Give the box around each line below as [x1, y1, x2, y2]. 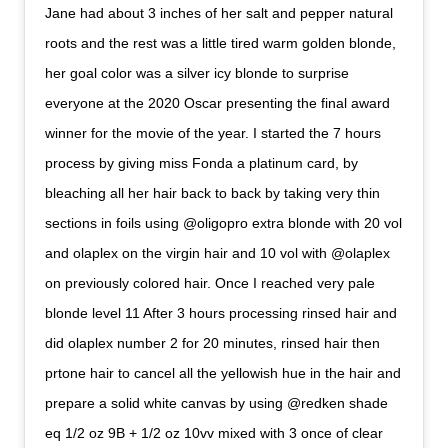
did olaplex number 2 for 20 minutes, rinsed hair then [45, 335, 381, 352]
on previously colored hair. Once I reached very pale [45, 275, 376, 292]
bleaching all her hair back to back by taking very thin [45, 185, 381, 202]
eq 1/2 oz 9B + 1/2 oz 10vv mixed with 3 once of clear [45, 425, 384, 442]
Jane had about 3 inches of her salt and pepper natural [45, 5, 394, 22]
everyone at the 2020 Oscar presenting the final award [45, 95, 391, 112]
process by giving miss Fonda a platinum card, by [45, 155, 359, 172]
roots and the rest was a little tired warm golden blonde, [45, 35, 397, 52]
